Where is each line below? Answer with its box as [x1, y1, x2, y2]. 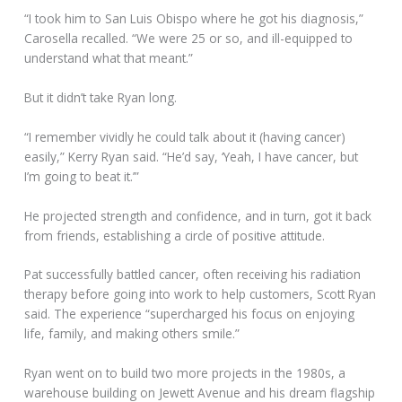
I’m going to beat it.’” [24, 167, 140, 185]
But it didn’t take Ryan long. [24, 88, 178, 106]
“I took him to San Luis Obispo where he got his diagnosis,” [24, 9, 364, 27]
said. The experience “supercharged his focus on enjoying [24, 305, 355, 323]
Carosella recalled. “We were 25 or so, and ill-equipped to [24, 29, 354, 47]
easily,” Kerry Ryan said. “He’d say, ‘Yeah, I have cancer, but [24, 147, 359, 165]
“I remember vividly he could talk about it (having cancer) [24, 127, 346, 145]
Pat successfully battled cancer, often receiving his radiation [24, 266, 362, 284]
